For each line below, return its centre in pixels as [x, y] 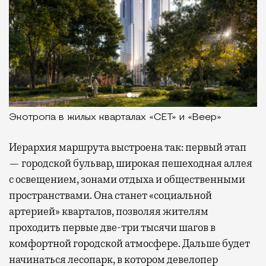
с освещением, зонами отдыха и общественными [127, 180]
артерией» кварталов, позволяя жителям [109, 212]
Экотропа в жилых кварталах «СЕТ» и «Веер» [115, 118]
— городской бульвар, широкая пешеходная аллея [131, 164]
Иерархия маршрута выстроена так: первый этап [128, 148]
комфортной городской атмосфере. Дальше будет [129, 244]
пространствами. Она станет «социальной [110, 196]
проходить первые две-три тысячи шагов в [112, 228]
